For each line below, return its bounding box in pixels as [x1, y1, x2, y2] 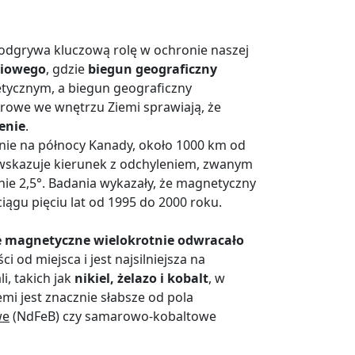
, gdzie [46, 59, 88, 78]
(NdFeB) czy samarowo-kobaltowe [10, 307, 216, 325]
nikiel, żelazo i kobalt [74, 269, 208, 287]
